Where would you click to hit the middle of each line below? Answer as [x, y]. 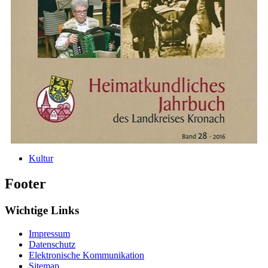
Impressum [49, 233]
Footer [25, 184]
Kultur [41, 159]
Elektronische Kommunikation [86, 255]
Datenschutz [52, 244]
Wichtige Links [42, 211]
